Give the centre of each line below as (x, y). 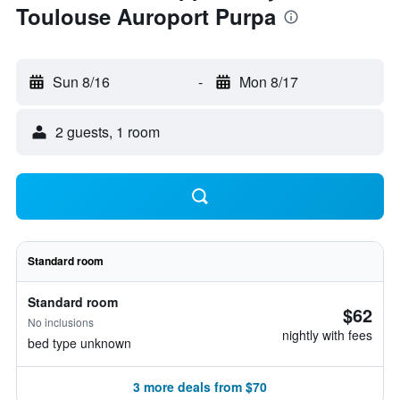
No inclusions (61, 322)
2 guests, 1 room (108, 132)
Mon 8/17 (268, 82)
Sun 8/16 (81, 82)
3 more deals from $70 (200, 387)
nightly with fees (327, 335)
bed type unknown (79, 343)
